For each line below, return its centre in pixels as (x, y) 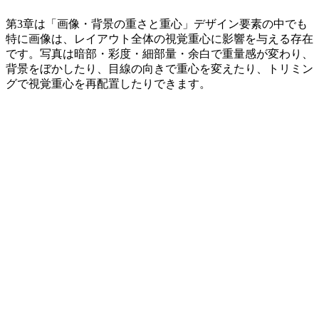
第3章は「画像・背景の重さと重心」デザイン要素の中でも (157, 23)
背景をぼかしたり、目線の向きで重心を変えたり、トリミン (159, 68)
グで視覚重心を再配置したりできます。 (108, 83)
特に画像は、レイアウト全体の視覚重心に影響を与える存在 (159, 38)
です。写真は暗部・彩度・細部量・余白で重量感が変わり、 (159, 53)
